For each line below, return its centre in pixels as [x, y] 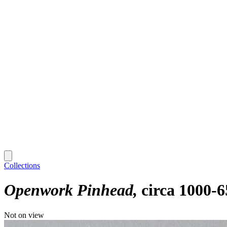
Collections [22, 165]
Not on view [24, 215]
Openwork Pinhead [69, 190]
